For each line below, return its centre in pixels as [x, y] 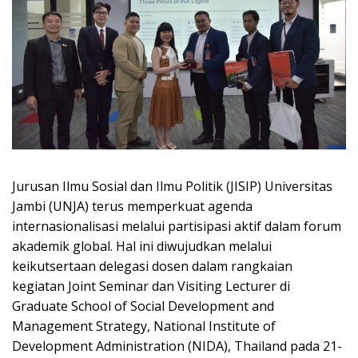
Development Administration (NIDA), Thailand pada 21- [177, 346]
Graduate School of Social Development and [143, 306]
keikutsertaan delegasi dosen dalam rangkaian [152, 267]
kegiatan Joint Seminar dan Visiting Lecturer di [151, 286]
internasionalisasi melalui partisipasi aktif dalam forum [177, 227]
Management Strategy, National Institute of [144, 326]
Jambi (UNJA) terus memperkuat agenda [132, 207]
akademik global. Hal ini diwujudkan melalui [142, 247]
